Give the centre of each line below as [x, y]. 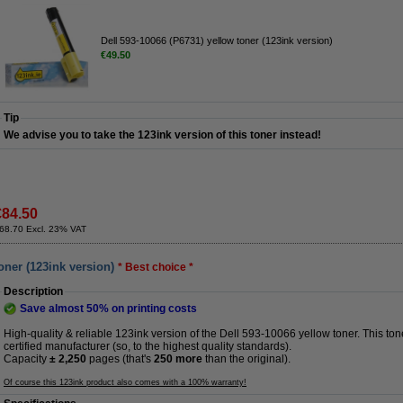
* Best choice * [156, 267]
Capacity [27, 359]
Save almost [53, 309]
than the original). [246, 359]
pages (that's [120, 359]
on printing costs [153, 309]
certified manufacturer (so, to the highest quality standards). [148, 346]
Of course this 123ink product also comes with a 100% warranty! [125, 382]
